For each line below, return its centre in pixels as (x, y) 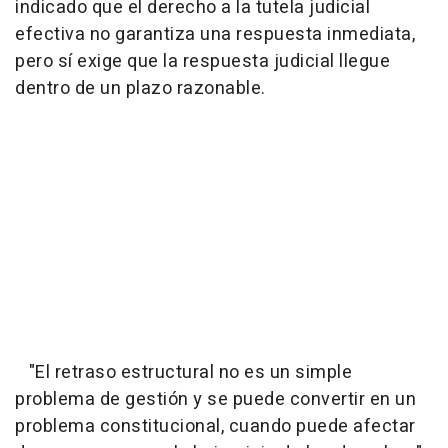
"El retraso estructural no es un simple (183, 372)
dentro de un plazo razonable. (140, 88)
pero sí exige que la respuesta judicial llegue (202, 61)
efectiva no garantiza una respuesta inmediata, (215, 34)
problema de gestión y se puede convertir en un (215, 399)
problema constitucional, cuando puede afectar (215, 426)
